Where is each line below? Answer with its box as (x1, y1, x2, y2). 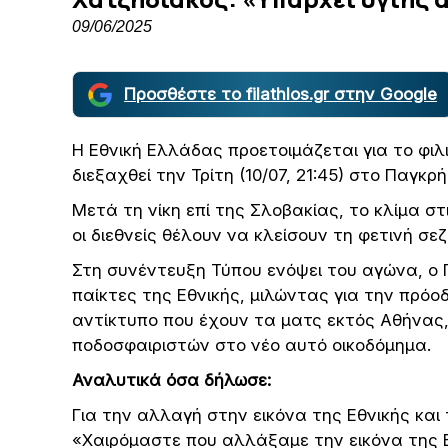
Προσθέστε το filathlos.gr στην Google (124, 84, 437, 104)
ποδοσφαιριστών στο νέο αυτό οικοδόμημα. (72, 335, 431, 355)
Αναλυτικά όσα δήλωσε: (72, 370, 271, 390)
